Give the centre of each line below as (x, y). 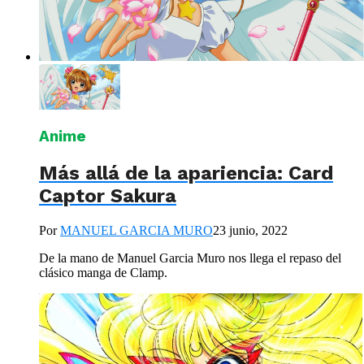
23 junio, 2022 (250, 231)
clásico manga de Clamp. (103, 273)
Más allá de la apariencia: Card (186, 173)
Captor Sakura (108, 196)
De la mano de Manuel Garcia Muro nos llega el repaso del (190, 258)
